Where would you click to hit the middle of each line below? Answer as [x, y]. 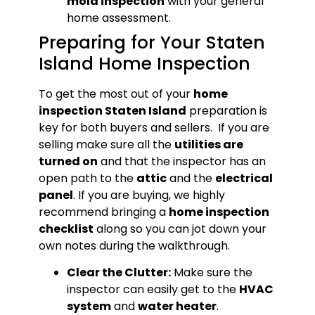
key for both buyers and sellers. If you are [154, 127]
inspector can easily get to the [153, 290]
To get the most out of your [116, 94]
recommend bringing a [103, 212]
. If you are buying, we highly [149, 195]
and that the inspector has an [181, 161]
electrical [244, 178]
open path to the [87, 178]
